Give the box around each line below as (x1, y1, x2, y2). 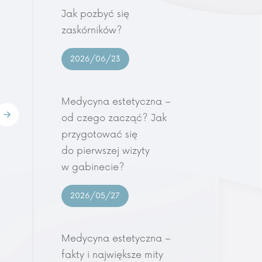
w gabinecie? (61, 161, 125, 173)
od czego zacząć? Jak (61, 112, 167, 124)
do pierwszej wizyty (61, 145, 150, 157)
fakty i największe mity (61, 249, 163, 261)
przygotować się (61, 129, 137, 140)
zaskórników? (61, 25, 122, 36)
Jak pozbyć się (61, 8, 129, 20)
